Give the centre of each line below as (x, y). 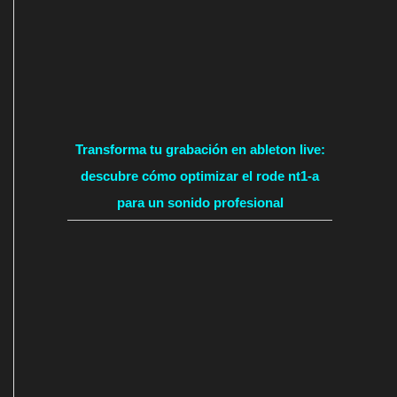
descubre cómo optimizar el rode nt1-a (200, 176)
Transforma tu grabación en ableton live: (200, 150)
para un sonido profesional (200, 203)
